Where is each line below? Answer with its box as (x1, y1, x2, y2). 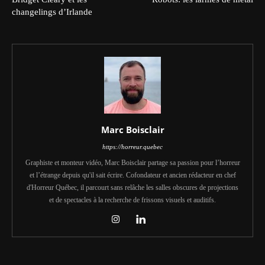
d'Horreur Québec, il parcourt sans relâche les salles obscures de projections (27, 183, 238, 192)
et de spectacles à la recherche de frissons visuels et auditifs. (49, 195, 216, 204)
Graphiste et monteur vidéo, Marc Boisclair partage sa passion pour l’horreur (25, 158, 240, 167)
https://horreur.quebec (102, 143, 163, 150)
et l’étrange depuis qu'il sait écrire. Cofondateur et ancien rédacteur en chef (29, 170, 236, 179)
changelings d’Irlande (12, 7, 92, 17)
